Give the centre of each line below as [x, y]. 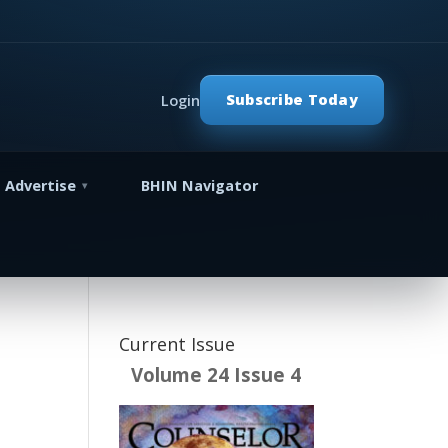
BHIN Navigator [200, 186]
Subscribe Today [291, 100]
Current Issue [177, 344]
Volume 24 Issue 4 [216, 374]
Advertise [41, 186]
